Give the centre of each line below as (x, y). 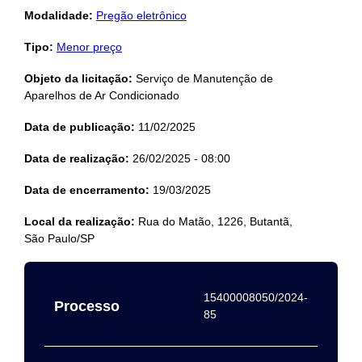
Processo (87, 306)
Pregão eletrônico (141, 15)
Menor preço (89, 47)
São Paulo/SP (59, 238)
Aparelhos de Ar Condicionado (102, 95)
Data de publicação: (80, 127)
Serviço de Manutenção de (203, 78)
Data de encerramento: (87, 190)
